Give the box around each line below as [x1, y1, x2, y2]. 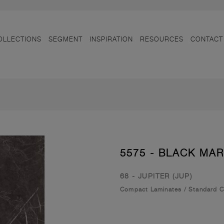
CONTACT [190, 35, 223, 43]
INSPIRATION [89, 35, 133, 43]
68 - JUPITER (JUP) [120, 171, 192, 180]
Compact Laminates [120, 185, 182, 193]
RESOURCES [140, 35, 183, 43]
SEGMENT [48, 35, 82, 43]
